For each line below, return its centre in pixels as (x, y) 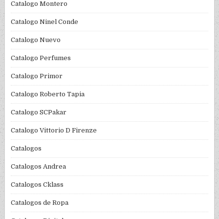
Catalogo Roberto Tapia (48, 94)
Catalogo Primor (37, 76)
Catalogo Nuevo (36, 40)
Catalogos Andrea (39, 167)
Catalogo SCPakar (39, 112)
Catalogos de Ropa (40, 203)
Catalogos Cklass (37, 185)
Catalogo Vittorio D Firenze (54, 131)
